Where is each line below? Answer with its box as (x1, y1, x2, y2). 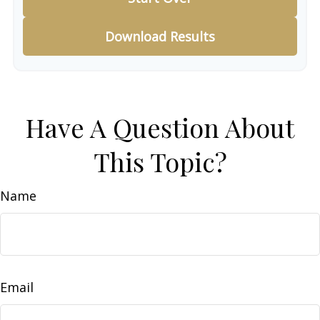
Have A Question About (26, 110, 294, 144)
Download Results (105, 28, 215, 45)
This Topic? (93, 144, 227, 179)
